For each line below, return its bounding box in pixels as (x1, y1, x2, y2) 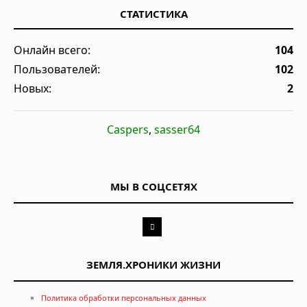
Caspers (107, 121, 149, 137)
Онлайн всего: (14, 42, 90, 58)
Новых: (14, 80, 51, 96)
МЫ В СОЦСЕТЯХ (110, 179, 197, 193)
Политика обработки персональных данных (41, 292, 206, 303)
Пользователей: (14, 61, 100, 77)
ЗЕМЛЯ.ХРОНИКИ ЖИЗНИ (86, 257, 221, 271)
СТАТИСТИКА (119, 6, 188, 21)
